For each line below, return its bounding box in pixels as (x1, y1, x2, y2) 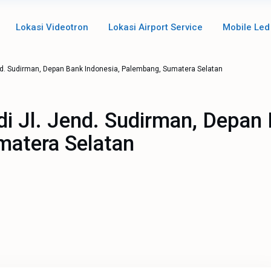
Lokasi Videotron (15, 22, 88, 33)
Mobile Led (222, 22, 270, 33)
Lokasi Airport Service (108, 22, 203, 33)
